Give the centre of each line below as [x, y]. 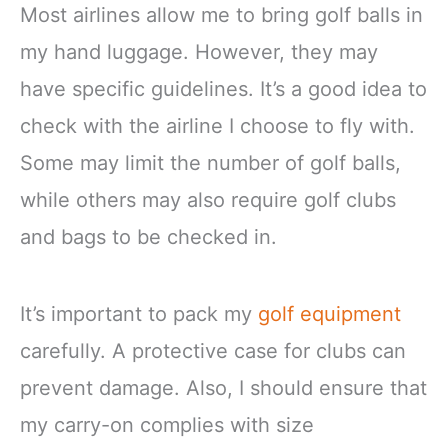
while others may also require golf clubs [208, 199]
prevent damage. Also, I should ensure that [223, 387]
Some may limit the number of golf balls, [210, 162]
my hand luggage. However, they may [199, 51]
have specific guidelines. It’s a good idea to [223, 88]
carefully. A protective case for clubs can [213, 350]
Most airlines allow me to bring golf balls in [221, 14]
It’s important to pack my [139, 313]
